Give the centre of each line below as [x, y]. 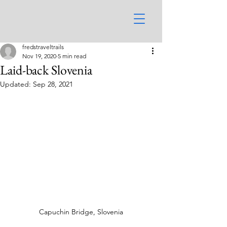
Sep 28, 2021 [53, 84]
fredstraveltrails [43, 47]
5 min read [72, 56]
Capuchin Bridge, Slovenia [81, 212]
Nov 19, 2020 [39, 56]
